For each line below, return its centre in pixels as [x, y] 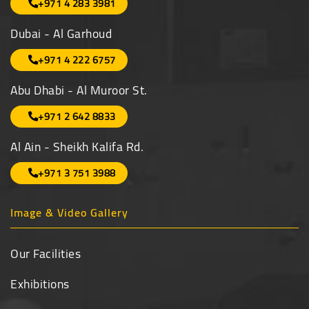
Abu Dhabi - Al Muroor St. [79, 90]
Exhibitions [40, 283]
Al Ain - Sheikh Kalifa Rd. [77, 146]
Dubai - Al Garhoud [61, 33]
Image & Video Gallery [69, 212]
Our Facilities [46, 253]
